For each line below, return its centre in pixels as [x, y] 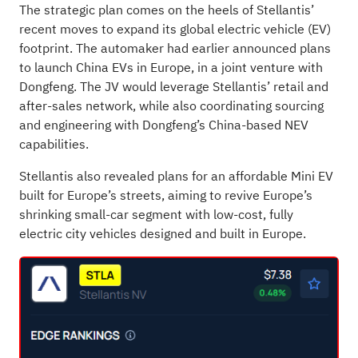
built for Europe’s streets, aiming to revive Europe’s [165, 195]
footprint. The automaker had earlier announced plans [175, 48]
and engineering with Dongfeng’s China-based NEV [163, 125]
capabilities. [54, 144]
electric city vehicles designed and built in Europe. [162, 234]
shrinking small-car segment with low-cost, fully [156, 215]
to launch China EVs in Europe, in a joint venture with [171, 68]
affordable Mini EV [280, 176]
